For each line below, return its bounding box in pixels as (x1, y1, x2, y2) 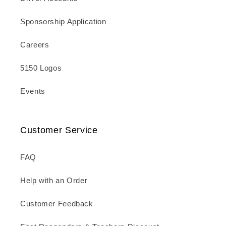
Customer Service (20, 125, 98, 135)
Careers (20, 41, 49, 49)
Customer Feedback (20, 200, 93, 208)
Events (20, 87, 45, 96)
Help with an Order (20, 177, 88, 185)
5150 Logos (20, 64, 62, 73)
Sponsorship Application (20, 18, 106, 26)
